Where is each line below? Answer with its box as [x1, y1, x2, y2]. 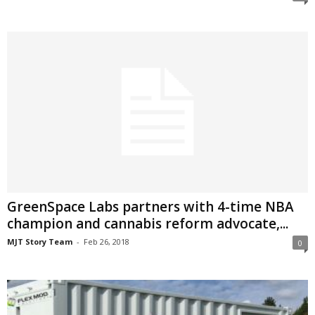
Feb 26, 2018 [84, 236, 129, 247]
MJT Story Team [7, 236, 72, 247]
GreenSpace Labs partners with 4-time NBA [7, 197, 294, 216]
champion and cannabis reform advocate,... [7, 214, 288, 233]
